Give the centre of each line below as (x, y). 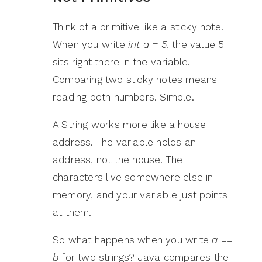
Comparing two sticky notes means (135, 80)
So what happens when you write (132, 240)
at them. (72, 213)
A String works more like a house (130, 125)
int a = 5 (147, 45)
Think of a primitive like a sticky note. (138, 27)
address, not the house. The (118, 160)
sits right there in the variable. (122, 62)
